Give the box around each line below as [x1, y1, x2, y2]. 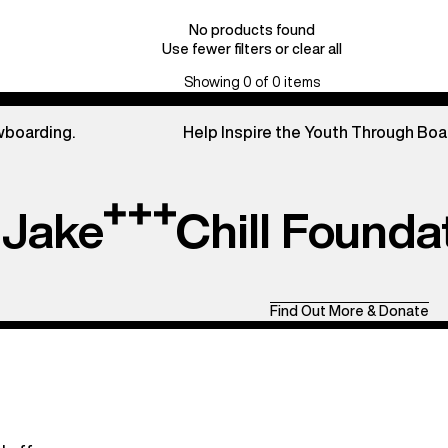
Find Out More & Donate [270, 304, 429, 318]
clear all [292, 42, 342, 56]
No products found [189, 23, 315, 37]
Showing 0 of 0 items [184, 75, 320, 89]
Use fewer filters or [162, 42, 292, 56]
